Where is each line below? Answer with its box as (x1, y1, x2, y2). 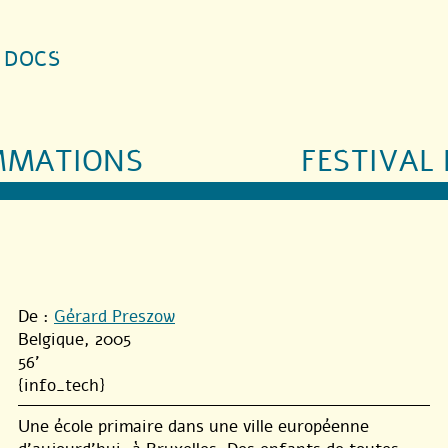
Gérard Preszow (54, 304, 175, 328)
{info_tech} (18, 373, 105, 397)
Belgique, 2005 (18, 327, 131, 351)
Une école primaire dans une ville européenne (18, 414, 369, 438)
